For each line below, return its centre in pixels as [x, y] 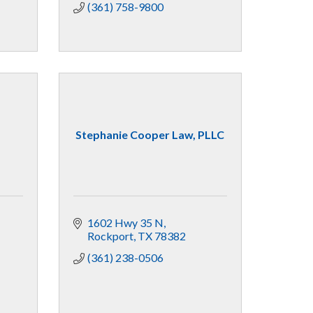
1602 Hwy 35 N [125, 222]
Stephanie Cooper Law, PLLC [150, 134]
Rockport [110, 235]
